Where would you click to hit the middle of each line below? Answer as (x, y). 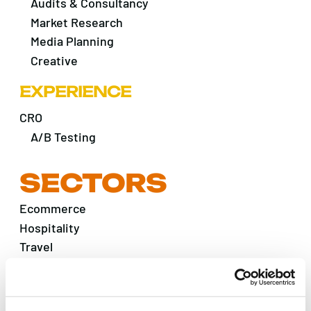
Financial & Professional (86, 286)
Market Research (76, 22)
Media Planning (72, 41)
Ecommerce (53, 208)
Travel (36, 247)
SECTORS (93, 183)
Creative (54, 61)
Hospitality (50, 227)
